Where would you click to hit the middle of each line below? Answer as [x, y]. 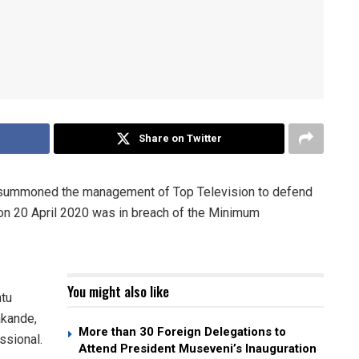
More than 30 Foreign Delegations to [182, 331]
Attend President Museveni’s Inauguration [198, 348]
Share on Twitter [180, 138]
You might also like [118, 291]
